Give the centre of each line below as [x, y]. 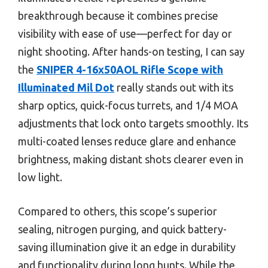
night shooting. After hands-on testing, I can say [131, 51]
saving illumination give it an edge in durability [127, 247]
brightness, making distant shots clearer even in [131, 159]
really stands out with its [174, 87]
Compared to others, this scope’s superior [118, 211]
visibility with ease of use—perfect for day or [125, 33]
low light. [40, 177]
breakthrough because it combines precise [118, 15]
